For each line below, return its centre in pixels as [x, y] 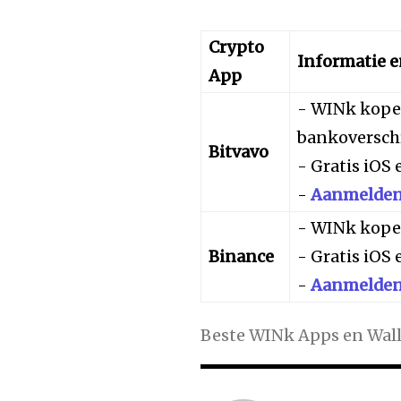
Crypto [237, 47]
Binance [242, 256]
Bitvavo [239, 151]
